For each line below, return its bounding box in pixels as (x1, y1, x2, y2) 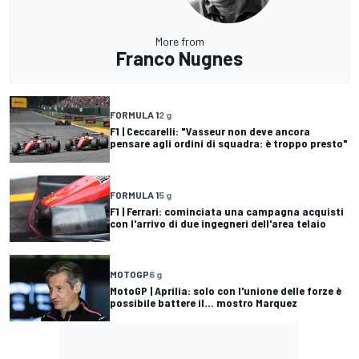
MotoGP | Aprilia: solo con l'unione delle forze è (110, 283, 341, 297)
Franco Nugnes (116, 46, 243, 70)
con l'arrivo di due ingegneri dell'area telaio (110, 216, 326, 230)
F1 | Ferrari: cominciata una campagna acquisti (110, 204, 344, 218)
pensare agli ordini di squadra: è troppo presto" (110, 136, 348, 151)
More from (155, 34, 204, 48)
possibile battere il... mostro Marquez (110, 295, 297, 309)
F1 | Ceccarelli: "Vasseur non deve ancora (110, 124, 310, 139)
